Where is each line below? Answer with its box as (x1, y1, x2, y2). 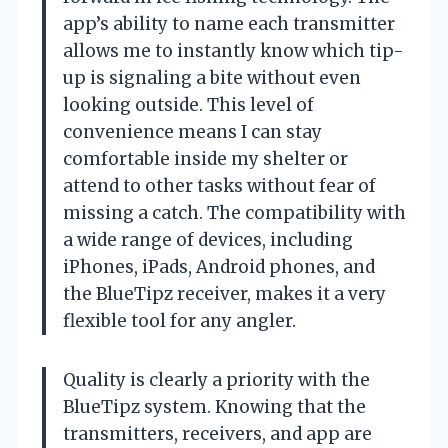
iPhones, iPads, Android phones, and (63, 255, 375, 278)
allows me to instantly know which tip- (63, 39, 404, 62)
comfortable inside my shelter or (63, 147, 348, 170)
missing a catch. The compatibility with (63, 201, 406, 224)
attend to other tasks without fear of (63, 174, 376, 197)
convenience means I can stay (63, 120, 322, 143)
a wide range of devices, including (63, 228, 353, 251)
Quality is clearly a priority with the (63, 368, 370, 391)
